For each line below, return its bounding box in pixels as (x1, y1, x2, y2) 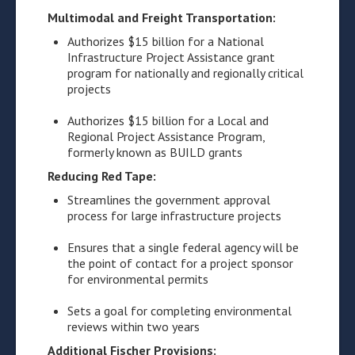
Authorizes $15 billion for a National (67, 33, 264, 49)
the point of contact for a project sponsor (67, 255, 293, 271)
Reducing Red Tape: (48, 168, 156, 184)
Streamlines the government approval (67, 192, 270, 208)
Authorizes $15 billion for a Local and (67, 113, 269, 128)
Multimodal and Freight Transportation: (48, 10, 276, 25)
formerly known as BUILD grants (67, 144, 242, 160)
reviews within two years (67, 319, 200, 334)
